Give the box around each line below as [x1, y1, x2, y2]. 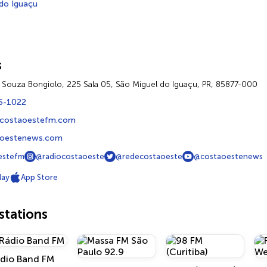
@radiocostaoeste [36, 152, 104, 161]
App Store [21, 173, 58, 182]
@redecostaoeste [116, 152, 182, 161]
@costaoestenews [194, 152, 263, 161]
